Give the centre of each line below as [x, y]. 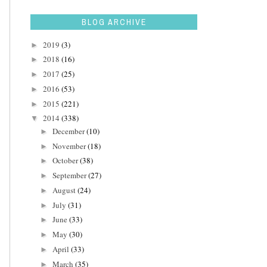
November [70, 146]
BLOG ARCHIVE [114, 22]
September [70, 176]
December [69, 131]
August [65, 190]
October [66, 161]
